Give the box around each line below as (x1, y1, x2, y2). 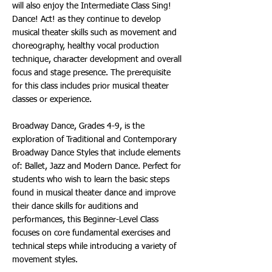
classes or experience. (12, 95, 92, 104)
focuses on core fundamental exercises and (12, 229, 171, 237)
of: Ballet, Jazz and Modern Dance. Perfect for (12, 162, 181, 171)
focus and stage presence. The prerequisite (12, 69, 171, 77)
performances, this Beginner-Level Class (12, 216, 158, 224)
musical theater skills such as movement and (12, 29, 177, 37)
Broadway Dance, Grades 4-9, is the (12, 122, 144, 131)
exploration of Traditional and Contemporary (12, 135, 177, 144)
